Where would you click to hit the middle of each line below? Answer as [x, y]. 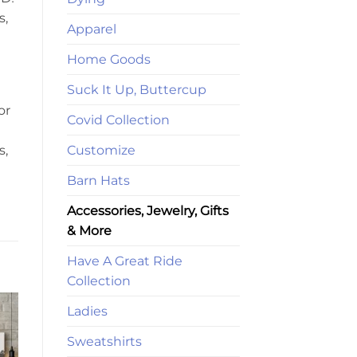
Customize [101, 150]
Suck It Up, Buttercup [136, 89]
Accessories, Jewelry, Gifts [147, 210]
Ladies [87, 311]
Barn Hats [98, 180]
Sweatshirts [104, 341]
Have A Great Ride [124, 261]
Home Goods [108, 59]
